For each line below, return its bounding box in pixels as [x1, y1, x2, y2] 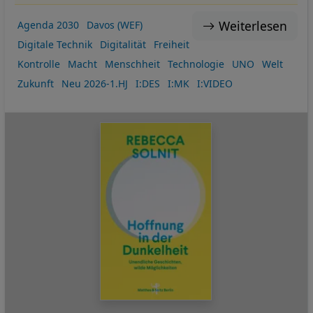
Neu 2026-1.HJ [61, 76, 128, 90]
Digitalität [99, 37, 146, 51]
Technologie [167, 57, 224, 71]
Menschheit [104, 57, 160, 71]
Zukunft [17, 76, 54, 90]
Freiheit [153, 37, 189, 51]
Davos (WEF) [86, 17, 143, 31]
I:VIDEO [196, 76, 233, 90]
